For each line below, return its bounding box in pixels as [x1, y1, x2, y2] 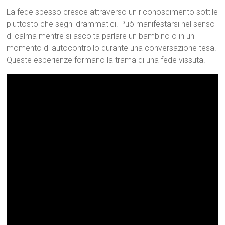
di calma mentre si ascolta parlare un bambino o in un [7, 31, 195, 41]
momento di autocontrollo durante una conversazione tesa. [7, 43, 217, 53]
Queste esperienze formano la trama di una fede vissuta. [7, 55, 206, 65]
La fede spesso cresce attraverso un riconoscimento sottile [7, 7, 218, 17]
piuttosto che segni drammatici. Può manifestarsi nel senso [7, 19, 215, 29]
